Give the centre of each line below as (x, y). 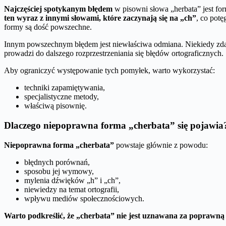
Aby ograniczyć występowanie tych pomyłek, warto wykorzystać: (109, 71)
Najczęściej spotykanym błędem (58, 9)
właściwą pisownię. (55, 106)
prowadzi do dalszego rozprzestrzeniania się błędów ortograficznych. (114, 53)
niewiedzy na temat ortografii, (72, 189)
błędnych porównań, (57, 162)
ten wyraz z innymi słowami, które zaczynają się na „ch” (100, 18)
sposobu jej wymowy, (59, 171)
